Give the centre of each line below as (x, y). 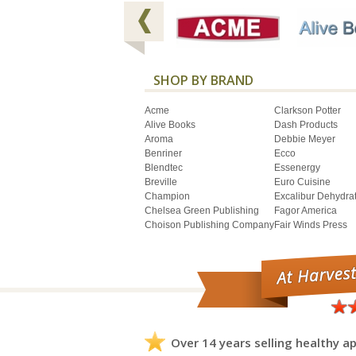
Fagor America (306, 210)
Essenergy (297, 167)
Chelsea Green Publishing (202, 210)
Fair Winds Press (311, 224)
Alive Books (170, 124)
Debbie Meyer (305, 139)
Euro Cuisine (302, 182)
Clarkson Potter (308, 110)
